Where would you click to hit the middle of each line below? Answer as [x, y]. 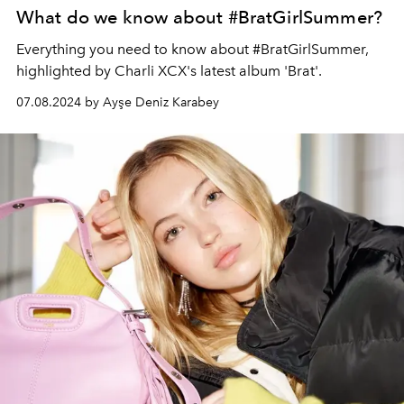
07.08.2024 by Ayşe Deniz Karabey [118, 103]
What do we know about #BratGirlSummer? [200, 18]
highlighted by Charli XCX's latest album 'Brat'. [169, 71]
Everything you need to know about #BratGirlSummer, [193, 50]
